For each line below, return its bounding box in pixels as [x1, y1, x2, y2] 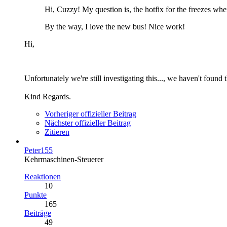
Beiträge [24, 208, 51, 217]
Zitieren [45, 127, 69, 136]
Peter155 [24, 145, 53, 155]
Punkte [24, 190, 47, 199]
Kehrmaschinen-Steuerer [24, 155, 103, 164]
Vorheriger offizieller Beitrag [45, 109, 136, 118]
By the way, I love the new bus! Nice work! [45, 22, 185, 31]
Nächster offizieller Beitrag [45, 118, 131, 127]
